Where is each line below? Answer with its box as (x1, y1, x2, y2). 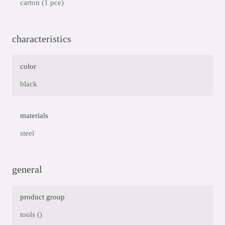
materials (20, 111, 48, 120)
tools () (20, 210, 42, 219)
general (12, 164, 42, 175)
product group (20, 193, 65, 201)
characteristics (12, 33, 71, 45)
